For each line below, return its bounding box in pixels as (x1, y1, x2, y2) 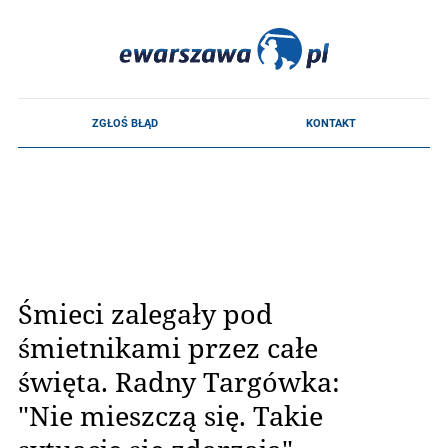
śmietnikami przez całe (18, 330, 318, 364)
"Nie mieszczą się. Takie (18, 398, 323, 432)
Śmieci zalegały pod (18, 296, 273, 330)
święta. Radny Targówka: (18, 364, 340, 398)
